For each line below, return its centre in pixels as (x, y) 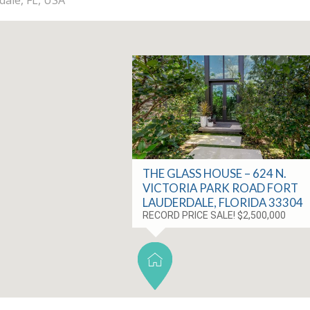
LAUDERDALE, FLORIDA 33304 (223, 202)
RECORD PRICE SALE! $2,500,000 (215, 215)
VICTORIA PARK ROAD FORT (221, 188)
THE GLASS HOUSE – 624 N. (215, 173)
